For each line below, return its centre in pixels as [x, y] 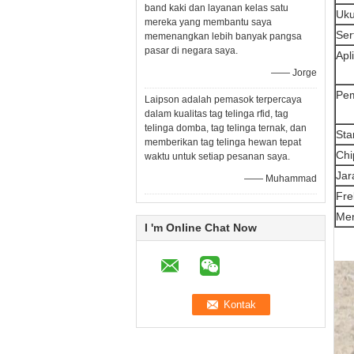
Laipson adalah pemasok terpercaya [223, 100]
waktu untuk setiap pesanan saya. [217, 156]
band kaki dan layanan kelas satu [217, 8]
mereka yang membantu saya [208, 22]
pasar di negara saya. [191, 51]
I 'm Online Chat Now [201, 228]
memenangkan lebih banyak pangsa [223, 36]
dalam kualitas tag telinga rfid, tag [217, 114]
